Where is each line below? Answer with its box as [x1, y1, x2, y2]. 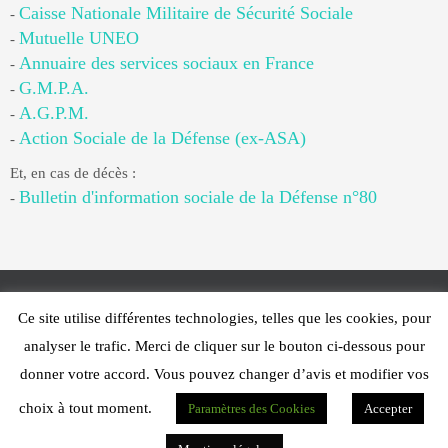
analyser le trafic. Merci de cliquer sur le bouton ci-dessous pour [23, 337, 425, 354]
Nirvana [210, 358, 255, 373]
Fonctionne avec [116, 358, 210, 373]
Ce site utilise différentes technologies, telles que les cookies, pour [17, 309, 431, 326]
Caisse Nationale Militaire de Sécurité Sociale [19, 3, 353, 23]
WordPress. [271, 358, 332, 373]
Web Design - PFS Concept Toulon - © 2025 [85, 318, 363, 334]
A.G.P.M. [19, 103, 89, 123]
